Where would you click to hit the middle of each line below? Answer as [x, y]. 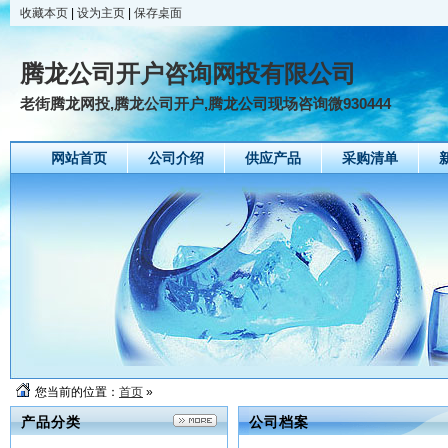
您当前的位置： [77, 392]
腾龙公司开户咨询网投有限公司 [188, 74]
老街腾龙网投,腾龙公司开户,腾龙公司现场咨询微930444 [205, 103]
